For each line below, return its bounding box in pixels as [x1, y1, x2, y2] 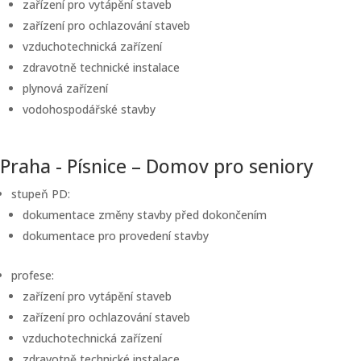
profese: [11, 268, 54, 283]
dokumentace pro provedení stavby [23, 228, 209, 243]
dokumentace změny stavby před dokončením [23, 207, 267, 222]
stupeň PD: [11, 186, 70, 201]
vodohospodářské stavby [23, 102, 156, 117]
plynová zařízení [23, 81, 108, 96]
